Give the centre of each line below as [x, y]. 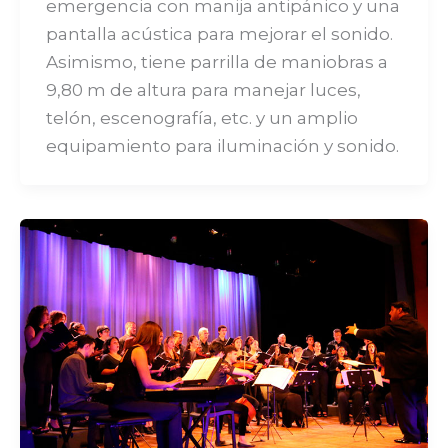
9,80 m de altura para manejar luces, [203, 89]
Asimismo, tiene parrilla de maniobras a [216, 61]
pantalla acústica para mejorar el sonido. [219, 33]
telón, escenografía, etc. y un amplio [201, 117]
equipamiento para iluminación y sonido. [222, 145]
